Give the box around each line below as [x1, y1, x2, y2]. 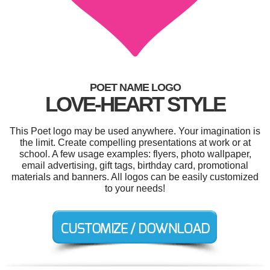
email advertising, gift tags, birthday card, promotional [22, 160, 248, 171]
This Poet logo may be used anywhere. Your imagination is [10, 126, 260, 136]
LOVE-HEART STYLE [45, 92, 225, 116]
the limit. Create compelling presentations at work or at [19, 137, 251, 148]
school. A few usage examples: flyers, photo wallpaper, [19, 149, 251, 159]
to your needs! [105, 183, 165, 193]
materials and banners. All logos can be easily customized [11, 172, 259, 182]
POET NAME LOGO [89, 81, 181, 93]
